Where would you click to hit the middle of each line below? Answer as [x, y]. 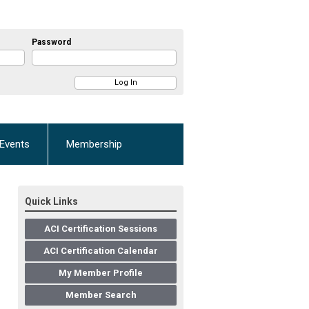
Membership [94, 144]
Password [51, 42]
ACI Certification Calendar [101, 251]
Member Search [101, 295]
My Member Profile [101, 273]
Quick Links [51, 202]
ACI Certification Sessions [101, 229]
